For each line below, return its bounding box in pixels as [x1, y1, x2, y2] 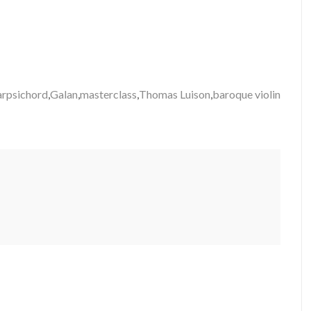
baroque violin [212, 87, 280, 101]
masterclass [80, 87, 137, 101]
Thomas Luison [139, 87, 210, 101]
